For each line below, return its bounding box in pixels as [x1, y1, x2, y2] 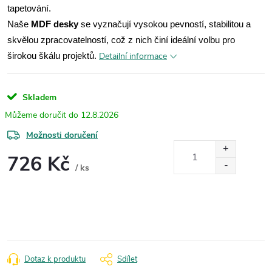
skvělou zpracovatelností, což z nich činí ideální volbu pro [7, 35, 235, 45]
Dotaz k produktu [24, 253, 86, 265]
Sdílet [117, 253, 137, 265]
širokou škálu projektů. [7, 50, 97, 61]
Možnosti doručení [26, 129, 98, 141]
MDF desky [31, 19, 78, 29]
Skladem [20, 91, 56, 103]
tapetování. [7, 3, 51, 13]
